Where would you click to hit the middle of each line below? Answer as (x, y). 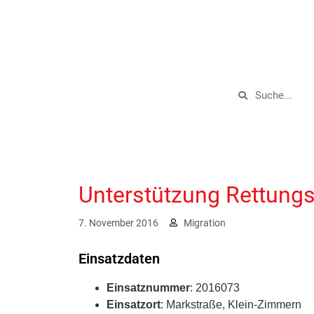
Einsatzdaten (119, 258)
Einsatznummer (148, 287)
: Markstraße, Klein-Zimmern (231, 304)
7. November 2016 (118, 223)
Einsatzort (134, 304)
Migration (205, 223)
